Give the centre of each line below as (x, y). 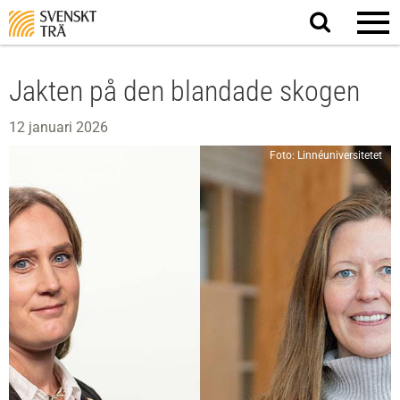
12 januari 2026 (58, 127)
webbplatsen (355, 53)
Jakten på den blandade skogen (184, 91)
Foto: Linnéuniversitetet (326, 155)
